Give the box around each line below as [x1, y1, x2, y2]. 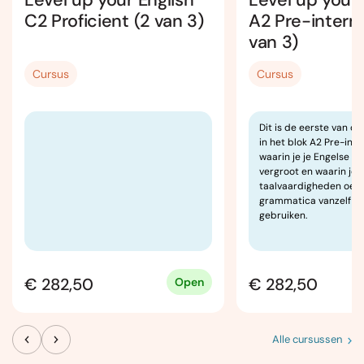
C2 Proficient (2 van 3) [24, 8, 204, 32]
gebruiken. [259, 208, 307, 222]
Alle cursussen [272, 331, 342, 346]
